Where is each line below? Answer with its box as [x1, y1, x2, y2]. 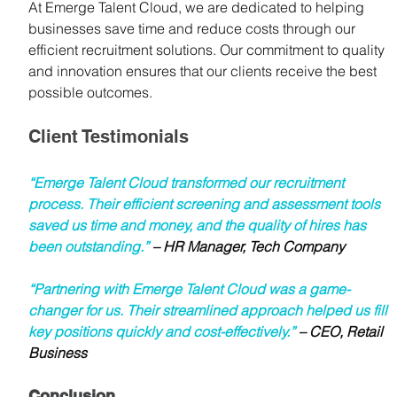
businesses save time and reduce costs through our [28, 19, 359, 37]
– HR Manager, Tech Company [149, 237, 345, 255]
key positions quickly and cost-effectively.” [28, 322, 299, 340]
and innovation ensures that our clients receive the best [28, 61, 380, 80]
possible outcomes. [28, 82, 152, 101]
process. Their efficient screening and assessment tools [28, 194, 384, 213]
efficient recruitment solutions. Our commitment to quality [28, 40, 388, 58]
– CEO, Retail [299, 322, 386, 340]
